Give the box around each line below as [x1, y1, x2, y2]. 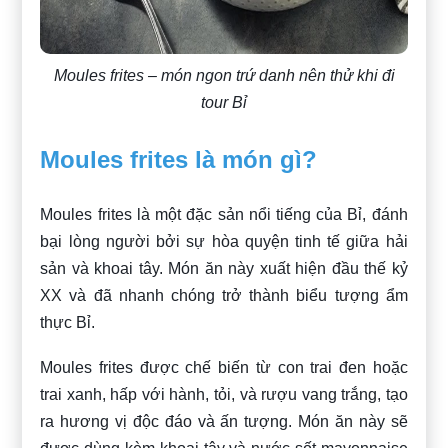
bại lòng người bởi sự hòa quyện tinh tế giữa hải [40, 233, 408, 251]
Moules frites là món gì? [40, 145, 318, 173]
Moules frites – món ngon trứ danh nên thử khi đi [53, 67, 395, 85]
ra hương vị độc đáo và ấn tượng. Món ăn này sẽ [40, 413, 408, 431]
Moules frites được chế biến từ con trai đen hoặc [40, 359, 408, 377]
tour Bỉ [201, 94, 247, 112]
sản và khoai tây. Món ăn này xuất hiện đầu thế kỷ [40, 260, 408, 278]
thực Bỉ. [40, 314, 96, 332]
